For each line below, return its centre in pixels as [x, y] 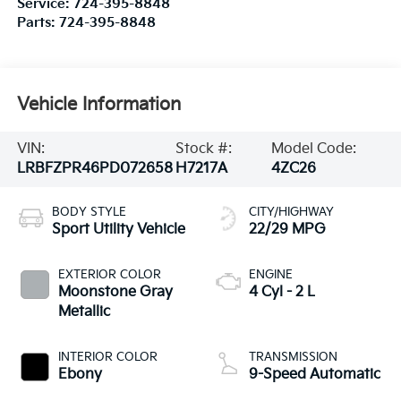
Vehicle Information [98, 104]
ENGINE [271, 274]
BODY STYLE [89, 212]
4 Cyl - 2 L [282, 292]
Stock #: [204, 149]
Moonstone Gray [115, 292]
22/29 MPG [287, 229]
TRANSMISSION [293, 357]
